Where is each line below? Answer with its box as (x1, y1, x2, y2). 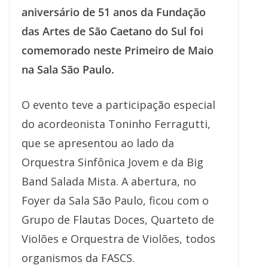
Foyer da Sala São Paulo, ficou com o (22, 193, 209, 208)
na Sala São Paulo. (22, 62, 114, 77)
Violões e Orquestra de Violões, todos (22, 232, 215, 246)
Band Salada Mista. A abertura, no (22, 174, 196, 188)
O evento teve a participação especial (22, 98, 215, 112)
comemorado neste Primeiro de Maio (22, 43, 214, 57)
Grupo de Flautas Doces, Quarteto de (22, 212, 214, 227)
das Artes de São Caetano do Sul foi (22, 24, 203, 38)
